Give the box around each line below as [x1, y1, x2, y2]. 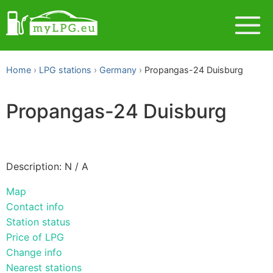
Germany [99, 65, 136, 75]
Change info [6, 246, 62, 258]
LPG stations [39, 65, 91, 75]
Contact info [6, 200, 64, 213]
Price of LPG [6, 230, 64, 243]
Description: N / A [6, 160, 88, 172]
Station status [6, 215, 70, 228]
